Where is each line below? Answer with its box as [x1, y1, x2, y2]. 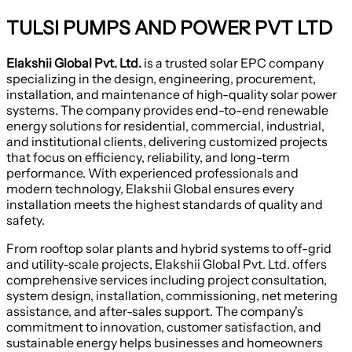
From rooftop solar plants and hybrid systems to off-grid [6, 240, 332, 257]
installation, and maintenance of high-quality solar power [6, 86, 337, 103]
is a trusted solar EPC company [141, 55, 324, 71]
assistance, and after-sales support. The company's [6, 303, 303, 320]
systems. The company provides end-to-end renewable [6, 102, 328, 119]
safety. [6, 212, 45, 229]
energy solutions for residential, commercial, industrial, [6, 118, 324, 134]
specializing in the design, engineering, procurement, [6, 71, 316, 87]
